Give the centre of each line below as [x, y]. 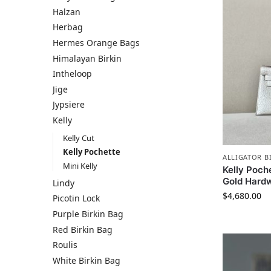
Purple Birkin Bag [88, 214]
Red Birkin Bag [83, 229]
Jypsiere [69, 105]
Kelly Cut [78, 138]
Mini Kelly [80, 166]
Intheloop [72, 74]
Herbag [68, 27]
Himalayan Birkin [87, 58]
